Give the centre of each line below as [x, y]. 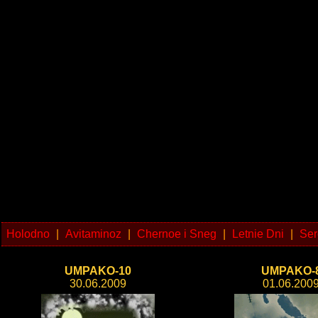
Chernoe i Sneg [177, 234]
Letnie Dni [258, 234]
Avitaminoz [93, 234]
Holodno [28, 234]
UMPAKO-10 [98, 271]
